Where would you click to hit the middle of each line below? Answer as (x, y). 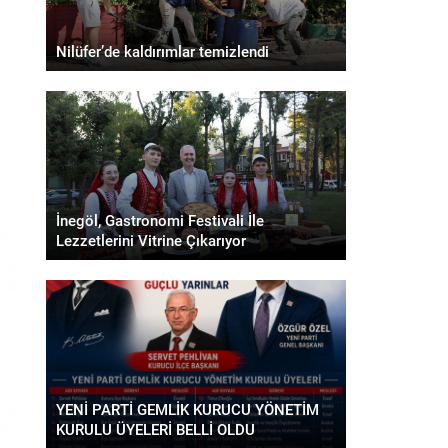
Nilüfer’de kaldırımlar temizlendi (162, 51)
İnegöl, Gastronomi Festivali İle (160, 219)
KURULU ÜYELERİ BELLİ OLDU (155, 428)
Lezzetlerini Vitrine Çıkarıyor (151, 239)
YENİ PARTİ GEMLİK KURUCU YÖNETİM (187, 408)
